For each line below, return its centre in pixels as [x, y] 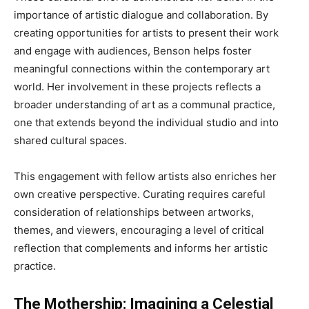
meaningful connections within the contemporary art [142, 69]
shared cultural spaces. [70, 141]
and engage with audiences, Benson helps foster [133, 51]
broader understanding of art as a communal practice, [144, 105]
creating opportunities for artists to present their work [146, 33]
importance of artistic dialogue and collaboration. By [141, 15]
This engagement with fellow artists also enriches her [145, 177]
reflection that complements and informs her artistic [141, 248]
